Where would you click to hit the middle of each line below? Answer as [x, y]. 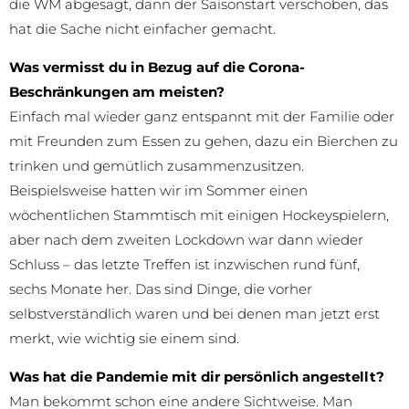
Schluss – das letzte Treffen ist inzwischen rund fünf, [184, 265]
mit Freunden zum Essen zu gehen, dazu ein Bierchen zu [204, 142]
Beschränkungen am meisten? [117, 92]
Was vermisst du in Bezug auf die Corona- [157, 68]
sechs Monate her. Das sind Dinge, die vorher [161, 289]
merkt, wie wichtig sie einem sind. [124, 339]
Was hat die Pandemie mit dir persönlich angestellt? [197, 377]
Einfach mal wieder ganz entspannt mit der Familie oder [202, 117]
